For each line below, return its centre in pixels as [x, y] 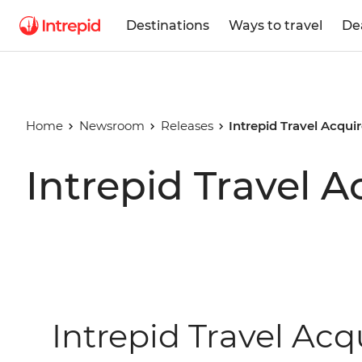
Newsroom [112, 126]
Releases [187, 126]
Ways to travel [276, 25]
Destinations [168, 25]
